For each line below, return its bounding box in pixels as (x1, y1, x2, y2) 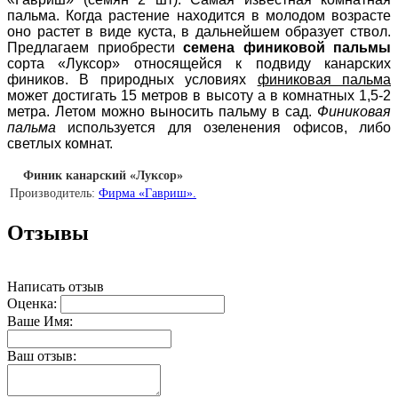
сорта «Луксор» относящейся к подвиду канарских (7, 55, 391, 71)
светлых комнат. (7, 135, 113, 151)
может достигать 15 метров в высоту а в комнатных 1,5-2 (7, 87, 391, 103)
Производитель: (10, 186, 95, 200)
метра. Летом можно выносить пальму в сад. (7, 103, 317, 119)
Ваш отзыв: (7, 347, 76, 363)
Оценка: (7, 295, 57, 311)
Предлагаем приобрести (7, 39, 183, 55)
